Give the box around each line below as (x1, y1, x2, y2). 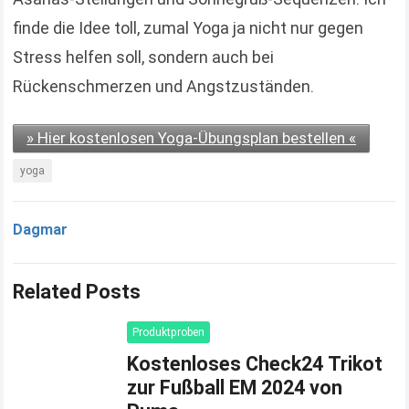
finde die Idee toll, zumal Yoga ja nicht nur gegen (13, 17, 364, 37)
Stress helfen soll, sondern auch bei (13, 47, 275, 67)
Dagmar (13, 220, 68, 238)
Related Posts (13, 279, 142, 303)
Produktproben (132, 325, 205, 339)
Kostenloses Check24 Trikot (127, 351, 383, 375)
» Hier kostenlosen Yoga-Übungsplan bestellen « (26, 129, 357, 148)
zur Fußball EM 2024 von (127, 375, 343, 399)
